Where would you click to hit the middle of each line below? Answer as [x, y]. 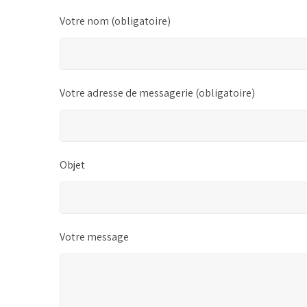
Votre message [94, 236]
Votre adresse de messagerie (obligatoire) [157, 93]
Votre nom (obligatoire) [115, 21]
